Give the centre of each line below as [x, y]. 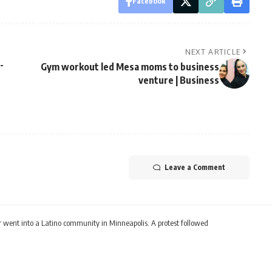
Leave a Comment [195, 168]
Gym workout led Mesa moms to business [130, 67]
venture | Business [178, 80]
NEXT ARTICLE [213, 52]
